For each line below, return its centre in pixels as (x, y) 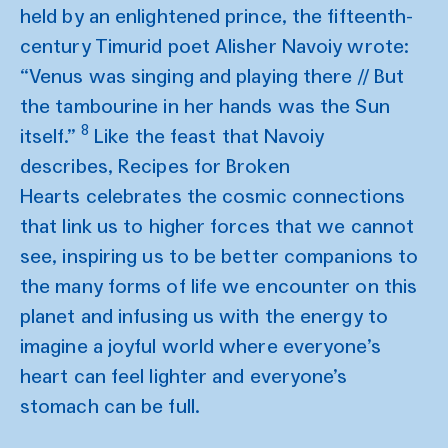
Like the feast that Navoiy (206, 135)
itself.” (50, 135)
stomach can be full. (110, 405)
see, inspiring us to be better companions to (219, 255)
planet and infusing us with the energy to (204, 315)
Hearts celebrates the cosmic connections (212, 195)
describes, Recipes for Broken (155, 165)
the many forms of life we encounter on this (219, 285)
